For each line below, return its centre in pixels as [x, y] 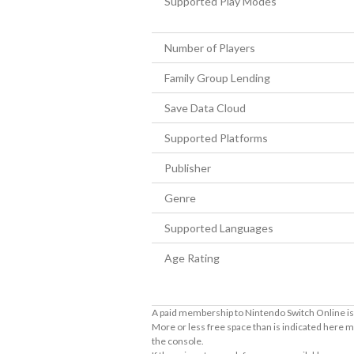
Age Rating [192, 258]
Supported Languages [219, 228]
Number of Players [210, 48]
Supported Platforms [216, 138]
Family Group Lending [217, 78]
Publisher [188, 168]
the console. [178, 341]
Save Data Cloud [205, 108]
